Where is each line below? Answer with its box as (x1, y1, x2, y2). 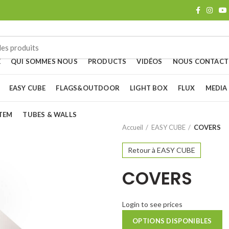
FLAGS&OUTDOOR (56, 83, 120, 92)
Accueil (122, 123, 143, 131)
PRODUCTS (87, 57, 127, 65)
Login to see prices (122, 200, 182, 209)
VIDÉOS (136, 57, 163, 65)
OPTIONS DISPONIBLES (132, 217, 212, 225)
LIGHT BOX (130, 83, 168, 92)
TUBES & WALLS (22, 110, 77, 119)
